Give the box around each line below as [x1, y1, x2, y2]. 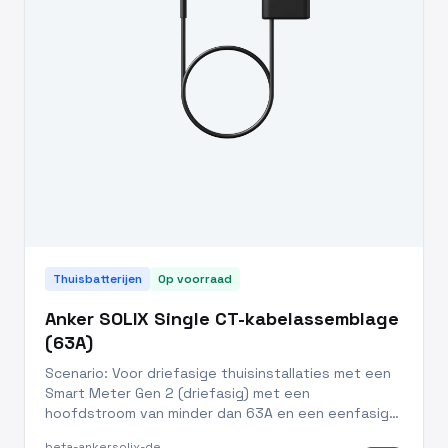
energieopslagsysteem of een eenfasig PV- [45, 423, 344, 442]
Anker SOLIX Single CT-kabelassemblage [45, 306, 399, 330]
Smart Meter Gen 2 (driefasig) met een [45, 383, 310, 402]
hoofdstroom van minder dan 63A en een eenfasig [45, 403, 389, 422]
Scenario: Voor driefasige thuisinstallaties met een [45, 363, 391, 382]
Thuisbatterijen [53, 270, 142, 287]
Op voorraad [158, 270, 232, 287]
